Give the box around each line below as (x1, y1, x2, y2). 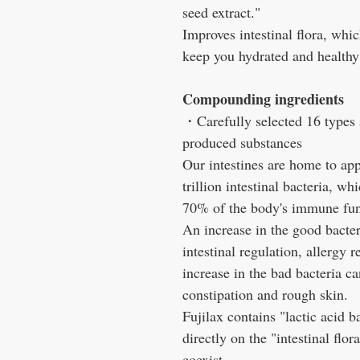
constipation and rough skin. (182, 284, 348, 305)
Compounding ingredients (182, 88, 344, 110)
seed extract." (182, 2, 260, 22)
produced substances (182, 133, 302, 153)
